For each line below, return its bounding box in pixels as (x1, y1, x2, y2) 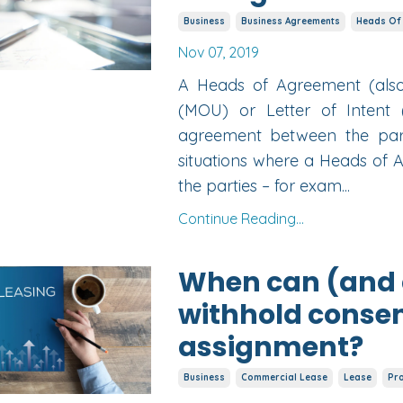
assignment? (177, 328, 363, 367)
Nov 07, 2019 (177, 43, 259, 62)
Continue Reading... (177, 210, 304, 228)
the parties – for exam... (177, 175, 350, 197)
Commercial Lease (240, 372, 327, 384)
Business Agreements (240, 15, 340, 28)
